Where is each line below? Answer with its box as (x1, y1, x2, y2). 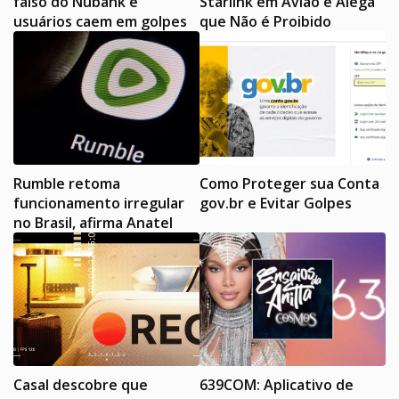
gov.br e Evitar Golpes (199, 192, 352, 213)
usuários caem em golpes (13, 11, 187, 31)
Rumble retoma (13, 173, 120, 193)
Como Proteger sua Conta (199, 173, 379, 193)
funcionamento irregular (13, 192, 184, 213)
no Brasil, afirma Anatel (13, 212, 173, 232)
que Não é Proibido (199, 11, 331, 31)
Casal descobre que (13, 374, 148, 395)
